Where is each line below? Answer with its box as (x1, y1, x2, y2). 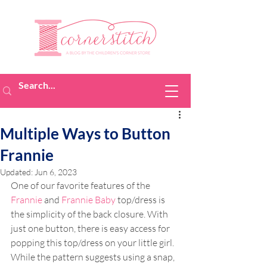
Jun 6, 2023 (35, 167, 77, 177)
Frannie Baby (61, 194, 116, 206)
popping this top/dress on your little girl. (11, 237, 176, 249)
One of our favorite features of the (11, 179, 152, 191)
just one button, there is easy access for (11, 222, 172, 234)
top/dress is (116, 194, 167, 206)
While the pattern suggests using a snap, (11, 251, 176, 263)
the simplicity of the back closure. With (11, 208, 170, 220)
